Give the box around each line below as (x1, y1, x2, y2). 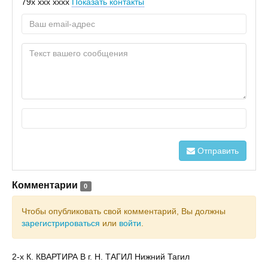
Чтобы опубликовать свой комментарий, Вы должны (22, 206, 226, 216)
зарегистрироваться (22, 218, 100, 228)
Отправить (195, 146, 239, 156)
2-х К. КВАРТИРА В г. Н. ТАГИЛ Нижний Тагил (12, 252, 190, 261)
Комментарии (12, 180, 78, 190)
